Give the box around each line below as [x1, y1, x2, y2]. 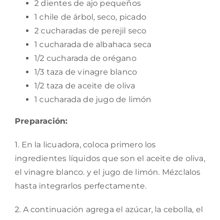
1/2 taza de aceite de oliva [34, 81, 136, 91]
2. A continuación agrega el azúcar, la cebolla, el [15, 205, 203, 215]
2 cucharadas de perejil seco [34, 26, 147, 36]
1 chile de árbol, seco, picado [34, 12, 146, 22]
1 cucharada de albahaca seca [34, 40, 152, 50]
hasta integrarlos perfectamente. [15, 181, 147, 191]
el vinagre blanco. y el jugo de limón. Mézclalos [15, 167, 201, 177]
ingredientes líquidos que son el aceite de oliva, [15, 154, 205, 164]
